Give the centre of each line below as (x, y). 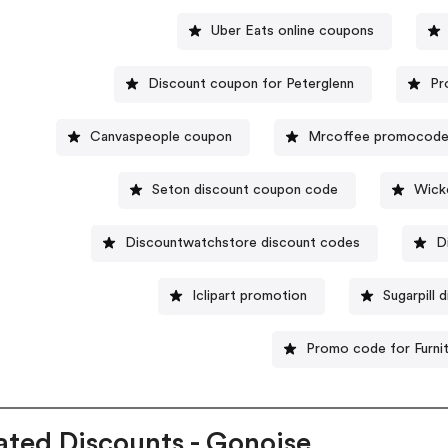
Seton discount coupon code (244, 189)
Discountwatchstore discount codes (243, 242)
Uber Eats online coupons (292, 30)
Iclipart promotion (249, 295)
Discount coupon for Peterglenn (251, 83)
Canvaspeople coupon (161, 136)
